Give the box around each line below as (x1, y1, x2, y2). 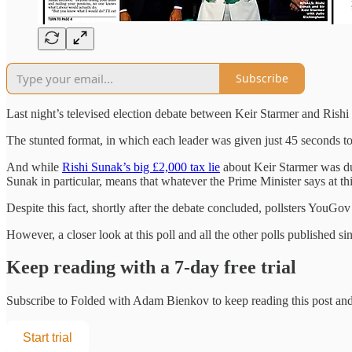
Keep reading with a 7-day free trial (6, 257, 296, 278)
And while (6, 159, 62, 174)
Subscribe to (6, 294, 71, 308)
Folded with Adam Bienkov (71, 294, 209, 308)
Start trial (23, 331, 72, 345)
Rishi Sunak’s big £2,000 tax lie (62, 159, 220, 174)
